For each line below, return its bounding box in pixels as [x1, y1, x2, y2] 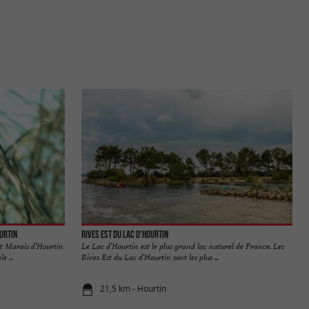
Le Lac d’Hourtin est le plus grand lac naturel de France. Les [81, 240, 284, 252]
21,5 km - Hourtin [100, 283, 167, 295]
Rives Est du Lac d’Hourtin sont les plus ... [81, 251, 219, 263]
